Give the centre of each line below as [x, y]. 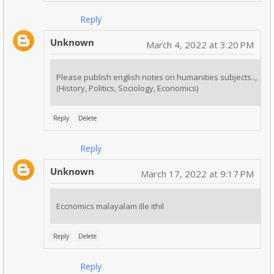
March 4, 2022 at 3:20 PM [200, 45]
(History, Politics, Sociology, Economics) [127, 88]
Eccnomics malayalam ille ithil [110, 206]
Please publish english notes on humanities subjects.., [157, 77]
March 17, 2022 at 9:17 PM [197, 174]
